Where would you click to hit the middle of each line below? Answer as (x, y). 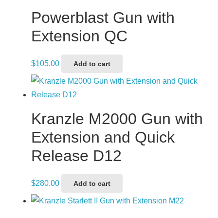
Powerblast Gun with (103, 17)
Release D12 (76, 155)
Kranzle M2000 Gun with (117, 118)
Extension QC (79, 36)
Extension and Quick (103, 137)
